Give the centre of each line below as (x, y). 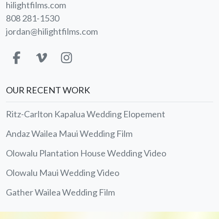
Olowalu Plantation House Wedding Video (86, 153)
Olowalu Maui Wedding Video (63, 173)
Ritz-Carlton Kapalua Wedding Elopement (86, 114)
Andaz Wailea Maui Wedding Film (69, 134)
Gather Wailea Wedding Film (60, 192)
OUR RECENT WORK (48, 90)
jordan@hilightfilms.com (52, 32)
